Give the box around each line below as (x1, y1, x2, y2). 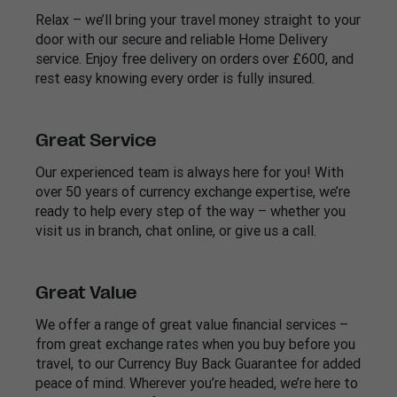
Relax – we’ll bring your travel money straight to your (35, 11, 361, 28)
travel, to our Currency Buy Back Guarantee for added (35, 354, 361, 372)
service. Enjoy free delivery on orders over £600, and (35, 50, 354, 67)
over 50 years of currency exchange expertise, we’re (35, 183, 350, 200)
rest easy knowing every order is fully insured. (35, 69, 315, 87)
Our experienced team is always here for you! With (35, 163, 344, 181)
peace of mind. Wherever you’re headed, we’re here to (35, 374, 358, 392)
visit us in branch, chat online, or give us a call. (35, 222, 316, 239)
